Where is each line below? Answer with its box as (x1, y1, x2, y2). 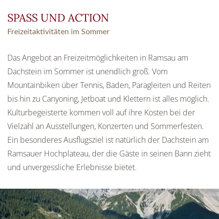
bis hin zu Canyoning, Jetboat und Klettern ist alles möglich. (7, 93, 209, 105)
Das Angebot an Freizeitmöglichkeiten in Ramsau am (7, 52, 188, 64)
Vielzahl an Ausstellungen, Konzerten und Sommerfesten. (7, 121, 204, 132)
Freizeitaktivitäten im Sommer (7, 28, 109, 36)
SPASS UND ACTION (7, 11, 101, 25)
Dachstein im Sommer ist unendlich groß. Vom (7, 66, 168, 77)
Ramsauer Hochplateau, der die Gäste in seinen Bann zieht (7, 148, 211, 159)
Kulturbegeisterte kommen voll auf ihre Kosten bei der (7, 107, 195, 118)
